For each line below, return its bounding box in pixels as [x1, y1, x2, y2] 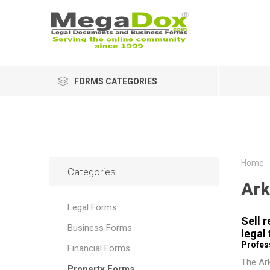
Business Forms [67, 222, 132, 233]
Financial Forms [67, 243, 130, 254]
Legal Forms [67, 202, 117, 213]
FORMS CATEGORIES [74, 77, 157, 86]
